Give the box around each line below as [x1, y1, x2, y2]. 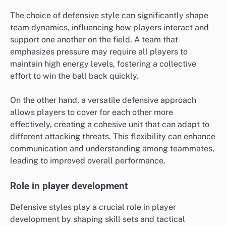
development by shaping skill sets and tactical [10, 214, 185, 224]
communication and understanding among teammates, [10, 143, 214, 153]
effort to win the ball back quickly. [10, 71, 139, 81]
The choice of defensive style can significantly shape [10, 10, 208, 20]
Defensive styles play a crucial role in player [10, 202, 176, 212]
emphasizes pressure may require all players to [10, 46, 188, 56]
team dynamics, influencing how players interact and [10, 22, 209, 32]
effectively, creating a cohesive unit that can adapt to [10, 119, 209, 129]
